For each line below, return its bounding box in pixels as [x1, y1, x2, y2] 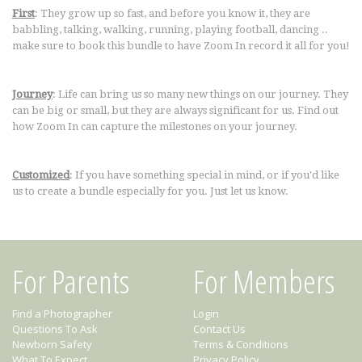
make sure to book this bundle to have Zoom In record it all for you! [12, 40, 350, 52]
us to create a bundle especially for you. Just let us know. [12, 185, 288, 197]
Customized [12, 169, 69, 181]
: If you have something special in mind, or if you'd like [69, 169, 339, 181]
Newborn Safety [12, 337, 92, 351]
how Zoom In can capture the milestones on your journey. [12, 120, 297, 133]
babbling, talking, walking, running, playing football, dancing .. [12, 23, 328, 36]
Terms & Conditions [193, 337, 288, 351]
